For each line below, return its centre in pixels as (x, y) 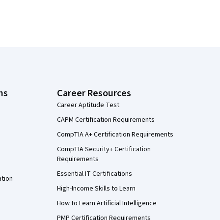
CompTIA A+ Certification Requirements (115, 135)
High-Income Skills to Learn (96, 189)
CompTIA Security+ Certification (104, 149)
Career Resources (94, 93)
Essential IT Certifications (95, 174)
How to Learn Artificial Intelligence (107, 203)
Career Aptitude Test (88, 105)
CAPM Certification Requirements (106, 120)
